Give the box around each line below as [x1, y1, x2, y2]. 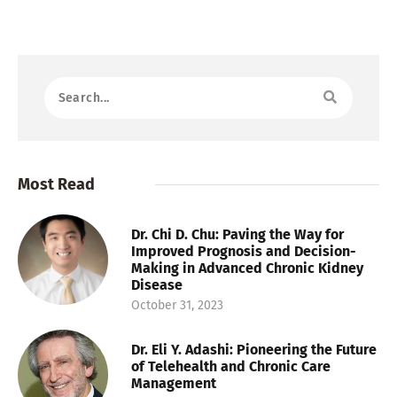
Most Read [18, 174, 95, 194]
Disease [131, 276, 183, 293]
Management [131, 374, 216, 392]
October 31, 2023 [131, 297, 223, 313]
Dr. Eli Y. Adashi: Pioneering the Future [131, 340, 377, 358]
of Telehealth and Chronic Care [131, 357, 331, 375]
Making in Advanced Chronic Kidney [131, 259, 363, 276]
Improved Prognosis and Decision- [131, 242, 356, 260]
